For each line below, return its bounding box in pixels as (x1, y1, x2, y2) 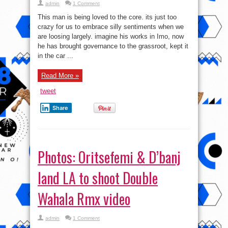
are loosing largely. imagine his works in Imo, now (38, 33, 184, 40)
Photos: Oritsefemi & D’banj (38, 147, 181, 167)
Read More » (41, 72, 79, 79)
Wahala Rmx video (38, 188, 130, 209)
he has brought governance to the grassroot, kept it (38, 42, 188, 50)
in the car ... (38, 52, 73, 60)
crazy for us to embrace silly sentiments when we (38, 23, 184, 31)
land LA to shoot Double (38, 167, 158, 188)
